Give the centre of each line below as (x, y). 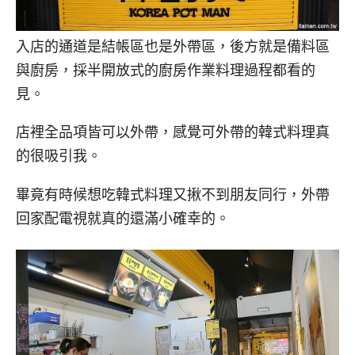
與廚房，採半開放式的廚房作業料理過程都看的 (166, 70)
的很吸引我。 (59, 157)
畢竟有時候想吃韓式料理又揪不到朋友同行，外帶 (173, 195)
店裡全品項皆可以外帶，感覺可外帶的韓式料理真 (173, 133)
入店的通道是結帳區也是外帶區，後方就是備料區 (173, 46)
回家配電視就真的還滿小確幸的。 (123, 219)
